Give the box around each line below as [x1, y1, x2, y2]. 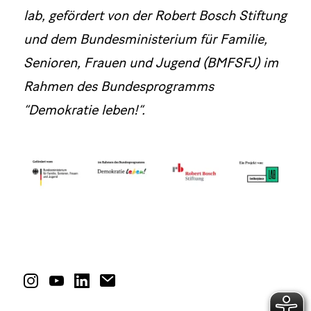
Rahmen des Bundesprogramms [23, 77, 214, 94]
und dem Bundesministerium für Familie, [23, 30, 267, 47]
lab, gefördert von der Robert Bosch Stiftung [23, 6, 287, 24]
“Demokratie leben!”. [23, 101, 145, 118]
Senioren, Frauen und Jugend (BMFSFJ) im [23, 53, 278, 71]
